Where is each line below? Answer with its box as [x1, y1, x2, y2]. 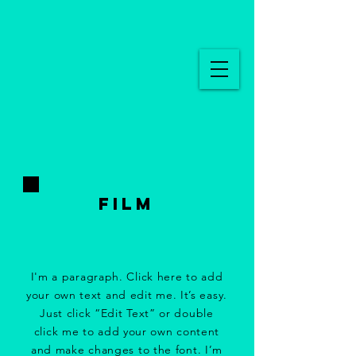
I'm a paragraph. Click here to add [30, 269, 223, 284]
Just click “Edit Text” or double [40, 306, 214, 320]
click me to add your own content [33, 324, 220, 339]
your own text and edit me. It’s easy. [26, 288, 227, 302]
